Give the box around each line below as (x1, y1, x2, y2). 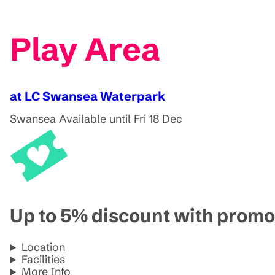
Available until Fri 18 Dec (59, 111, 182, 126)
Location (21, 240, 66, 255)
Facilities (21, 252, 66, 267)
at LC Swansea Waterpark (10, 88, 165, 104)
